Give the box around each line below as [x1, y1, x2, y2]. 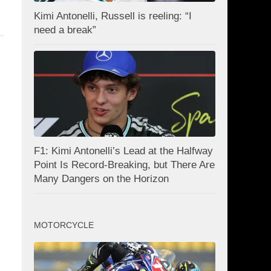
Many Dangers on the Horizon [34, 172, 169, 184]
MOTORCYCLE [34, 220, 94, 230]
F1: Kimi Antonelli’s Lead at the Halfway [34, 145, 213, 157]
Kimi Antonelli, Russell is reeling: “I [34, 10, 192, 22]
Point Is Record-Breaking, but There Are [34, 158, 215, 171]
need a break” [34, 24, 96, 36]
